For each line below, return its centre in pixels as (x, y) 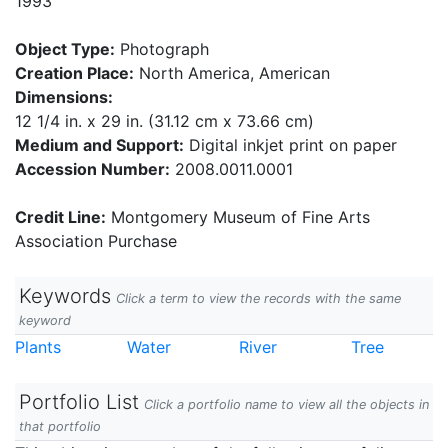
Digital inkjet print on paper (290, 145)
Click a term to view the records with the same (258, 298)
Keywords (65, 296)
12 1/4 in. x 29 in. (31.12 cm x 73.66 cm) (164, 121)
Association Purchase (96, 241)
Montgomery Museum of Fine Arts (238, 217)
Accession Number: (92, 169)
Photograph (162, 49)
